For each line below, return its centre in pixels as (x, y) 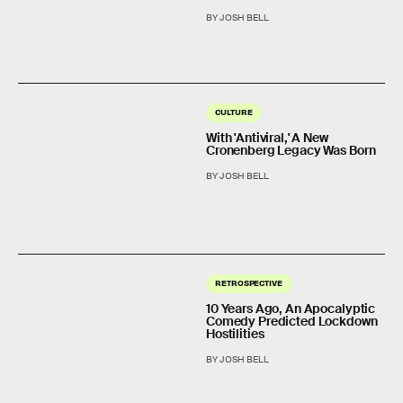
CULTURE (234, 111)
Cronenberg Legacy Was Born (291, 150)
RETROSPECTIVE (249, 282)
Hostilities (235, 334)
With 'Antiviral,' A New (267, 137)
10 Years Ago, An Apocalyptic (291, 309)
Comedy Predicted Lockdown (292, 321)
